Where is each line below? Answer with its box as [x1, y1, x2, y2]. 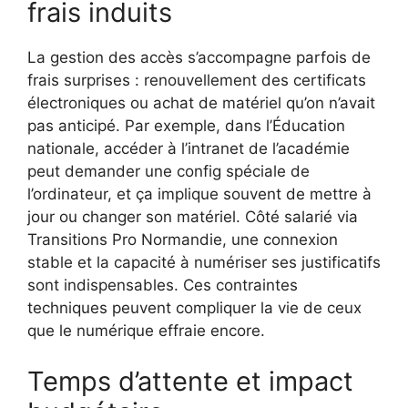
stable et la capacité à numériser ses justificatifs [27, 253, 381, 272]
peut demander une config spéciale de [27, 162, 310, 181]
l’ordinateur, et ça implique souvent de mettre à [27, 185, 372, 204]
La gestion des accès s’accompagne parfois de [27, 48, 371, 67]
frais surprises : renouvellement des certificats [27, 71, 366, 90]
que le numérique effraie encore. [27, 321, 265, 341]
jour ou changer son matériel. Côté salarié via [27, 208, 358, 227]
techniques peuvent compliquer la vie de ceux [27, 299, 362, 318]
